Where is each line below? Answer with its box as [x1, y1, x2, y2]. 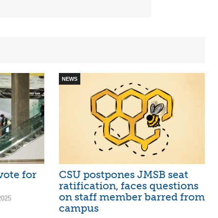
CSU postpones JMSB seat [59, 168, 188, 181]
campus [59, 202, 99, 215]
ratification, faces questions [59, 180, 199, 192]
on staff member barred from [59, 191, 205, 203]
